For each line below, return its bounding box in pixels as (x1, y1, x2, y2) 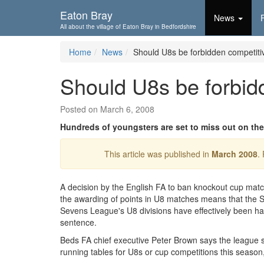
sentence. (60, 216, 97, 228)
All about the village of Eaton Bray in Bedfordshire (60, 22, 196, 31)
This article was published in (104, 148, 212, 160)
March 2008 (211, 148, 258, 160)
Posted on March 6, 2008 (60, 103, 154, 115)
